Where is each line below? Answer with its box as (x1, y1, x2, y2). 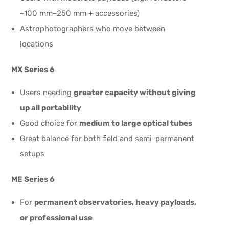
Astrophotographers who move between (20, 24, 166, 33)
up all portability (20, 103, 82, 112)
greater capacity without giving (74, 87, 196, 97)
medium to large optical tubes (79, 118, 193, 128)
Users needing (20, 87, 74, 97)
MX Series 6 (10, 64, 55, 74)
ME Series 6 (10, 174, 55, 184)
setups (20, 149, 45, 158)
